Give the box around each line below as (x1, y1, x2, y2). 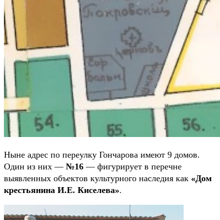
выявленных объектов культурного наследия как (4, 173, 191, 184)
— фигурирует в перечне (83, 162, 182, 172)
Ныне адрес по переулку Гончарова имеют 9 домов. (4, 150, 200, 160)
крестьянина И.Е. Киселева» (4, 185, 119, 195)
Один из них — (4, 162, 66, 172)
